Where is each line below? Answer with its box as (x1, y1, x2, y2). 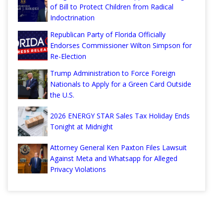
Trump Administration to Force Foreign (50, 68, 175, 78)
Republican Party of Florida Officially (50, 29, 166, 39)
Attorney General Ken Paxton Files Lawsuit (50, 142, 187, 152)
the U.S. (50, 90, 74, 100)
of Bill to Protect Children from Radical (50, 1, 173, 11)
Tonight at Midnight (50, 121, 113, 131)
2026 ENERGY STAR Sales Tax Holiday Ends (50, 111, 190, 120)
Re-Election (50, 51, 86, 61)
